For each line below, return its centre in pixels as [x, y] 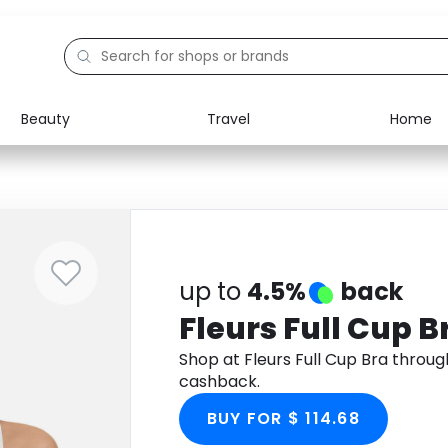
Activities [93, 248]
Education [96, 202]
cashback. [219, 381]
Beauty [45, 118]
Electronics [99, 156]
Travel [228, 118]
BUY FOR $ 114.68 [283, 418]
